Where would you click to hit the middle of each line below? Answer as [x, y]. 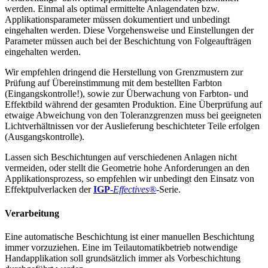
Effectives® [135, 190]
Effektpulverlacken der [49, 190]
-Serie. [168, 190]
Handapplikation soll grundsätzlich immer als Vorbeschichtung [123, 258]
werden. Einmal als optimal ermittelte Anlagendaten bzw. [112, 9]
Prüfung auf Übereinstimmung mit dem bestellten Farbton [113, 83]
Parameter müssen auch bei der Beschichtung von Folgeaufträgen [128, 41]
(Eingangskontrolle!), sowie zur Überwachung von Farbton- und [127, 94]
